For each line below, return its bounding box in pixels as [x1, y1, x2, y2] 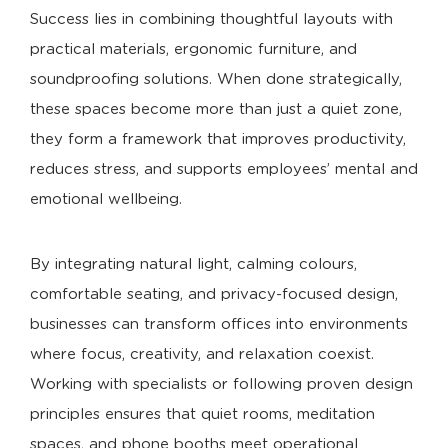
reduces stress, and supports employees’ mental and [30, 161, 418, 177]
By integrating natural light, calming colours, [30, 256, 357, 272]
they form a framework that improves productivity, [30, 131, 406, 147]
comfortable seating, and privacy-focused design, [30, 286, 398, 302]
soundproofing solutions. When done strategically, [30, 71, 402, 87]
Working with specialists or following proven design [30, 376, 413, 392]
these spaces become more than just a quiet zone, [30, 101, 402, 117]
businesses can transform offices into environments [30, 316, 408, 332]
